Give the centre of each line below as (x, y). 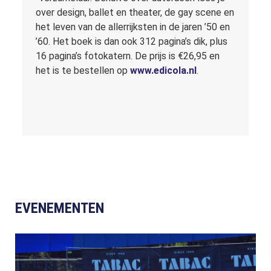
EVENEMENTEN (60, 208)
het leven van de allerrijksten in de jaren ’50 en (133, 27)
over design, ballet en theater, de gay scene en (135, 13)
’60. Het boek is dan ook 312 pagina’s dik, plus (132, 42)
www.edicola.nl (164, 71)
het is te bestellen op (83, 71)
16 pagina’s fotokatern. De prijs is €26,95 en (128, 56)
